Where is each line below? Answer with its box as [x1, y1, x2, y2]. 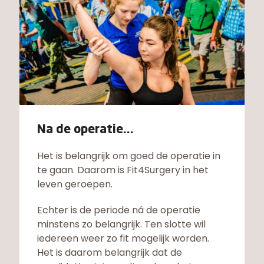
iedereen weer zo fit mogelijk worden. [37, 231, 209, 245]
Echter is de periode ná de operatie [37, 203, 200, 217]
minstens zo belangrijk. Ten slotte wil [37, 217, 206, 231]
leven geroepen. [37, 177, 113, 191]
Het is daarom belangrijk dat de [37, 245, 182, 259]
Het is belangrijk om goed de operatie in [37, 148, 220, 163]
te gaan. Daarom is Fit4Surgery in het [37, 163, 209, 177]
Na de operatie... [37, 123, 134, 136]
